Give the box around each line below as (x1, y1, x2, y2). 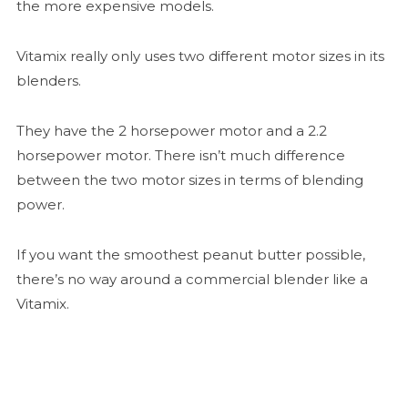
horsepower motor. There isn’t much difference (15, 147, 345, 165)
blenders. (15, 72, 81, 90)
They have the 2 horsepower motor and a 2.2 (15, 122, 327, 140)
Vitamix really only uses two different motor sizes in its (15, 47, 384, 66)
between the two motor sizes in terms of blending (15, 171, 363, 189)
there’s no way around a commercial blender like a (15, 270, 368, 289)
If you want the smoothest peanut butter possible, (15, 246, 365, 264)
